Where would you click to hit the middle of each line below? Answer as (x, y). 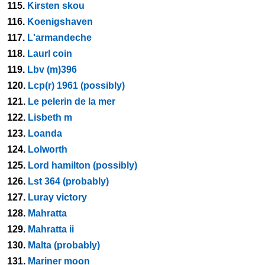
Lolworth (48, 149)
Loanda (45, 133)
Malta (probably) (64, 245)
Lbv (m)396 (52, 70)
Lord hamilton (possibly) (83, 165)
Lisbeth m (50, 117)
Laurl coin (50, 54)
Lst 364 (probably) (68, 181)
